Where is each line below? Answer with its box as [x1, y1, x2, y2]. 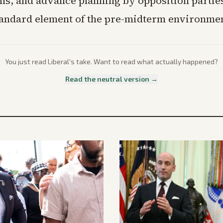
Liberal [48, 57, 69, 66]
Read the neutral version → [65, 75, 158, 84]
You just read [5, 57, 48, 66]
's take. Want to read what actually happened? [69, 57, 218, 66]
